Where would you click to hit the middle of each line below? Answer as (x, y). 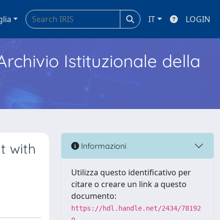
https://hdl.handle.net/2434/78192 (136, 208)
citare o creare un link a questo (129, 184)
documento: (94, 196)
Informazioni (103, 146)
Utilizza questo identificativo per (131, 172)
